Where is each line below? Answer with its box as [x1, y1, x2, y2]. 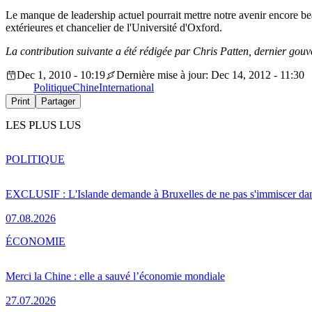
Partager [41, 96, 75, 107]
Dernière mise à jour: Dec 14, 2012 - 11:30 [116, 69, 304, 81]
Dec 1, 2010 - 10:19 [17, 69, 105, 81]
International [99, 81, 154, 94]
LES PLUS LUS [6, 118, 81, 132]
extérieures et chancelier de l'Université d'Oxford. [6, 22, 222, 34]
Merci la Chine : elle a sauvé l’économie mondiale [6, 270, 225, 282]
